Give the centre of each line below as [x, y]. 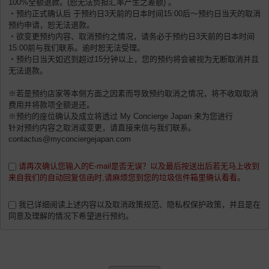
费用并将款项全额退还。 [51, 105]
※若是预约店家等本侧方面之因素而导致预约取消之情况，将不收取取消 [133, 94]
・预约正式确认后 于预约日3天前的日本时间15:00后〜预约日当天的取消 [134, 14]
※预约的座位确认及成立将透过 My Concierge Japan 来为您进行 [121, 116]
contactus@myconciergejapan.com [70, 139]
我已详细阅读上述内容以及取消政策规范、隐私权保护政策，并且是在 [140, 205]
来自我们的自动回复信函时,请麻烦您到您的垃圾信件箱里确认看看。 [127, 178]
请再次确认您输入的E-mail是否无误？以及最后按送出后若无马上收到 [139, 166]
